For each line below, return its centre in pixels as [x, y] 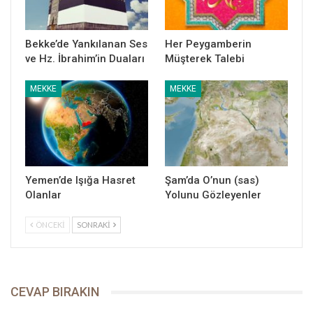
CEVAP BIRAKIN [55, 292]
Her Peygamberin [208, 44]
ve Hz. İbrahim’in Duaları [85, 59]
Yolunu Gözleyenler [213, 195]
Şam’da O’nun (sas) [212, 181]
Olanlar [43, 195]
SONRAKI [94, 225]
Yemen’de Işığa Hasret [80, 181]
